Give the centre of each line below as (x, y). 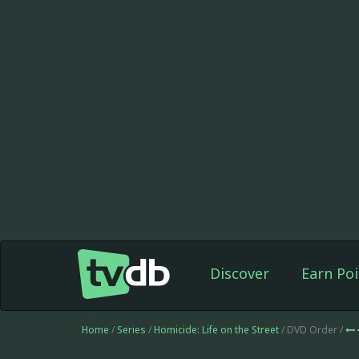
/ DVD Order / (313, 330)
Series (131, 330)
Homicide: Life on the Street (218, 330)
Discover (239, 273)
